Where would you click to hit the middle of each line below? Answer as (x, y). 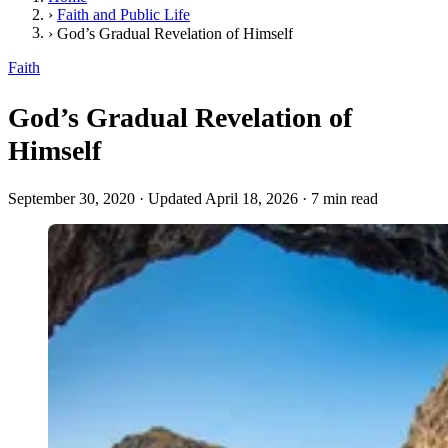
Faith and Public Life (123, 14)
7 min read (344, 198)
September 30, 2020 (71, 198)
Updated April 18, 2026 (223, 198)
